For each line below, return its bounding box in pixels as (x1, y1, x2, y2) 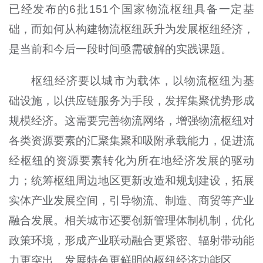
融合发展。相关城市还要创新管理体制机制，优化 (8, 214, 255, 227)
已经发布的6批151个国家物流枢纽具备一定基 (8, 2, 255, 15)
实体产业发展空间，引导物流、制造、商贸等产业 (8, 194, 255, 207)
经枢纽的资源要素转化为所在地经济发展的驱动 (8, 154, 255, 167)
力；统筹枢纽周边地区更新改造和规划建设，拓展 (8, 174, 255, 187)
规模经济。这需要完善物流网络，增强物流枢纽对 (8, 114, 255, 127)
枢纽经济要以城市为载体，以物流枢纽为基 (31, 74, 255, 87)
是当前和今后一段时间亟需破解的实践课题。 (8, 42, 232, 55)
